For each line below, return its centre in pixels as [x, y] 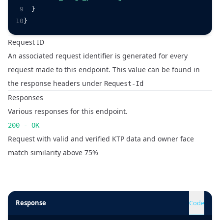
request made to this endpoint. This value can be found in [104, 69]
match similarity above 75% [53, 152]
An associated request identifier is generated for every [98, 56]
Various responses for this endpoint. [68, 111]
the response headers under [56, 83]
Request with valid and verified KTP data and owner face [101, 139]
